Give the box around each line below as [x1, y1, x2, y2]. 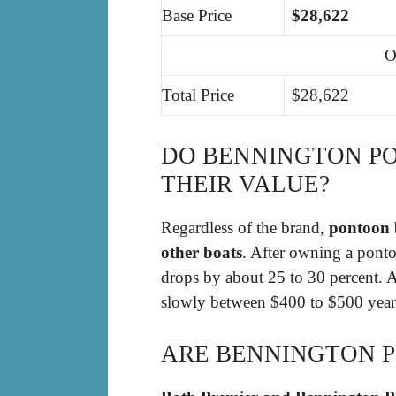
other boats [161, 242, 242, 262]
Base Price [162, 6, 232, 26]
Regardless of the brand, [161, 217, 329, 237]
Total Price [162, 86, 234, 105]
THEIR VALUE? [161, 170, 330, 197]
